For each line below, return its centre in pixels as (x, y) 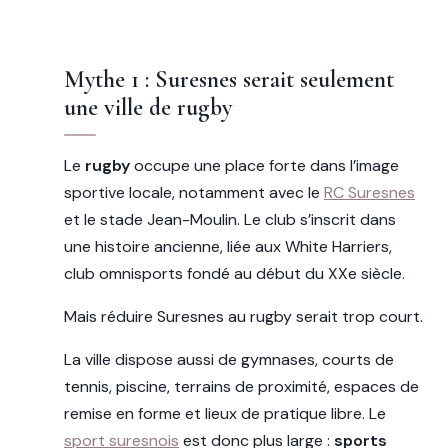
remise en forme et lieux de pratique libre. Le (225, 413)
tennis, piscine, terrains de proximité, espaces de (241, 386)
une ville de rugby (148, 107)
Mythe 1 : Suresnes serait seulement (229, 79)
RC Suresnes (369, 192)
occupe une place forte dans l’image (264, 165)
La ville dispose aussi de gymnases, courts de (229, 359)
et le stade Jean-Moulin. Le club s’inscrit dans (230, 219)
